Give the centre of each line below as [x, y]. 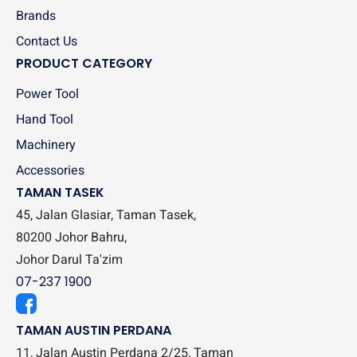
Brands [36, 16]
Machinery [46, 145]
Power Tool [47, 94]
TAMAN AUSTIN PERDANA [94, 330]
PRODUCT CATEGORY [84, 63]
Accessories [50, 171]
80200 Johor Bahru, [71, 237]
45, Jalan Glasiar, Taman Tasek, [106, 215]
